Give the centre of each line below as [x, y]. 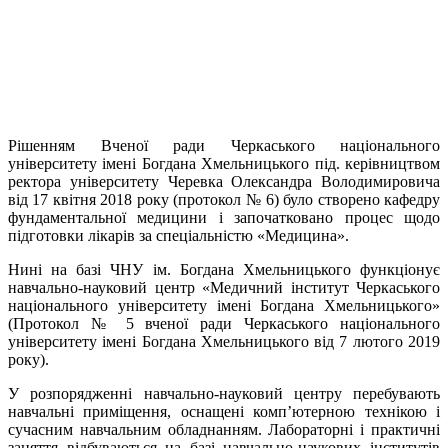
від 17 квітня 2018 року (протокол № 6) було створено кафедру [224, 199]
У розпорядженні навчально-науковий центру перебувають [224, 393]
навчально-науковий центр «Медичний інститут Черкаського [224, 287]
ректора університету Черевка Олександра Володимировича [224, 181]
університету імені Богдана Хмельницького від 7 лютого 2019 [224, 341]
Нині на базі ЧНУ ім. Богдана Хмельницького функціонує [224, 269]
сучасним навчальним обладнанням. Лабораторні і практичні [224, 429]
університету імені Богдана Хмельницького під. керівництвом [224, 163]
